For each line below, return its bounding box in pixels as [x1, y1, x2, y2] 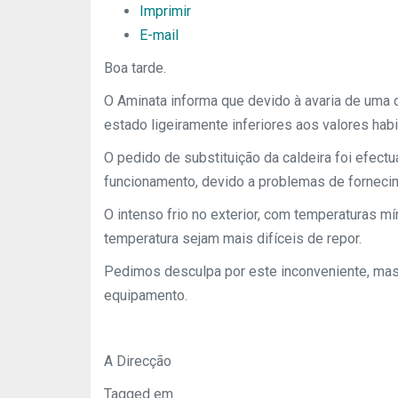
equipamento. [104, 287, 187, 304]
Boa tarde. [104, 60, 166, 76]
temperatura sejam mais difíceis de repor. [104, 230, 362, 247]
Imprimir [139, 3, 191, 20]
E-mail [139, 27, 179, 44]
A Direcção [104, 353, 171, 370]
